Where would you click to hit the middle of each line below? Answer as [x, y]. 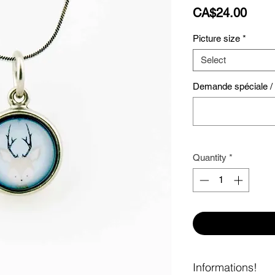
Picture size [216, 38]
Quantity [210, 157]
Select [213, 60]
